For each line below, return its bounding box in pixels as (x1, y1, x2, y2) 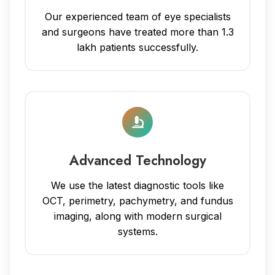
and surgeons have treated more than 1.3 (41, 25, 234, 38)
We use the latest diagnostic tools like (51, 179, 224, 192)
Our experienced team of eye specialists (44, 10, 231, 23)
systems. (117, 225, 158, 238)
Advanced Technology (69, 150, 206, 170)
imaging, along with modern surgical (53, 209, 222, 222)
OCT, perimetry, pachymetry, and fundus (42, 194, 233, 207)
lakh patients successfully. (77, 41, 198, 53)
